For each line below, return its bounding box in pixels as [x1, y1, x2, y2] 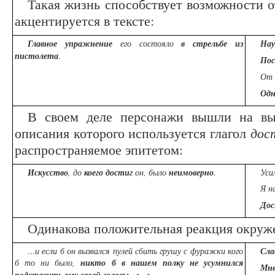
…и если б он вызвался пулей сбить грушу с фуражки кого [28, 245, 243, 257]
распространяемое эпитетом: [15, 140, 183, 159]
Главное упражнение [28, 37, 112, 50]
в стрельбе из [181, 37, 244, 50]
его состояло [112, 37, 182, 50]
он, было [133, 166, 169, 179]
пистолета [15, 50, 58, 63]
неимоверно [169, 166, 214, 179]
